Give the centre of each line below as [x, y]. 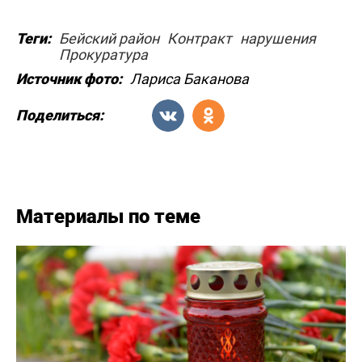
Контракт [200, 38]
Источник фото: [69, 78]
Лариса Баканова [189, 78]
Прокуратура [103, 54]
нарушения [278, 38]
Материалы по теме [108, 216]
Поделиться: [60, 116]
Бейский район [109, 38]
